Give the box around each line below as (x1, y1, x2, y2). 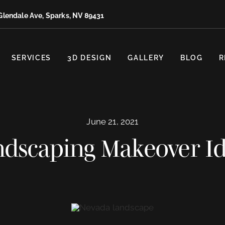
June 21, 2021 (86, 117, 139, 127)
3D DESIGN (67, 53, 112, 62)
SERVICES (11, 53, 52, 62)
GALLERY (128, 53, 165, 62)
